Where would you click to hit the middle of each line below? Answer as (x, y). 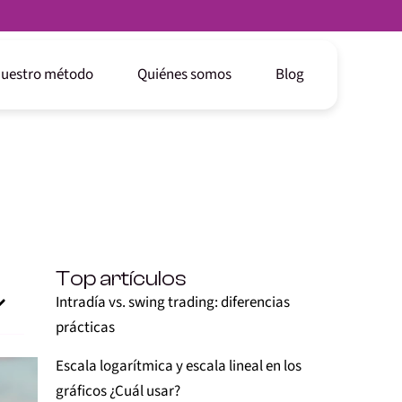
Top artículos (121, 279)
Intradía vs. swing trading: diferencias (173, 302)
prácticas (85, 328)
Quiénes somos (184, 74)
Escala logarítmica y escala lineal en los (179, 366)
